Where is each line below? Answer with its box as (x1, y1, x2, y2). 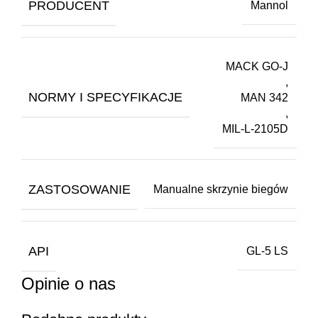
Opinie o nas (21, 273, 116, 293)
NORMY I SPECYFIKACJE (28, 90, 182, 105)
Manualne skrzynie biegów (153, 183, 288, 196)
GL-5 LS (246, 245, 288, 258)
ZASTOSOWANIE (28, 182, 131, 197)
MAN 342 (241, 91, 288, 104)
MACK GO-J (226, 60, 288, 72)
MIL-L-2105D (222, 122, 288, 135)
